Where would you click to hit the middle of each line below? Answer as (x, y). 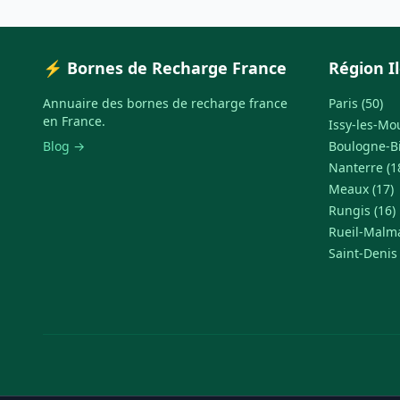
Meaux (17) (361, 189)
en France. (74, 121)
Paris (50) (356, 103)
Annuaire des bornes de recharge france (165, 103)
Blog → (64, 146)
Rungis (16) (362, 210)
